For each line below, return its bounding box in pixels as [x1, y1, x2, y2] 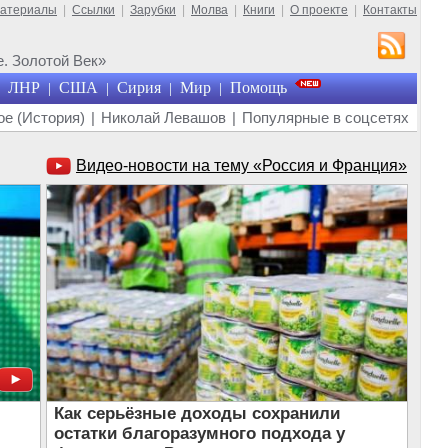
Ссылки [72, 3, 115, 17]
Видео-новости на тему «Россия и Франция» [76, 157, 407, 174]
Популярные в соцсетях [242, 109, 409, 126]
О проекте [290, 3, 348, 17]
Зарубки [130, 3, 176, 17]
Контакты [363, 3, 417, 17]
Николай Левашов [101, 109, 226, 126]
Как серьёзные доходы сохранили [53, 404, 340, 423]
